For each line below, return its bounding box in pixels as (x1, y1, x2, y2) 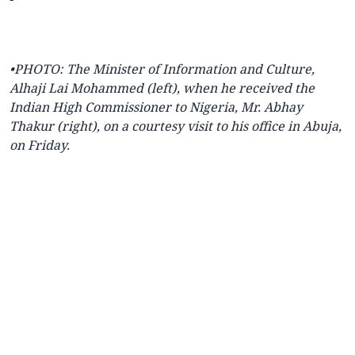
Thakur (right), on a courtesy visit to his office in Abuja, (10, 117, 342, 136)
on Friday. (10, 136, 70, 155)
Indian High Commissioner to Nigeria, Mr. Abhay (10, 98, 303, 116)
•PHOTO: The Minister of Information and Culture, (10, 60, 315, 78)
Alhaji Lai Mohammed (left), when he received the (10, 79, 315, 97)
